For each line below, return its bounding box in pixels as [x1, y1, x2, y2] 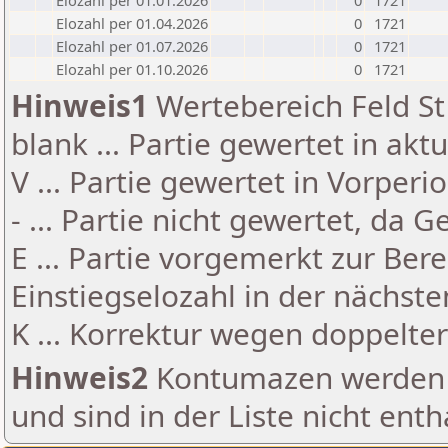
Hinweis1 [11, 85, 148, 126]
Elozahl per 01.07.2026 [56, 36, 208, 56]
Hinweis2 [11, 357, 148, 398]
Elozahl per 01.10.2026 [56, 59, 208, 79]
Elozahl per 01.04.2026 [56, 13, 208, 33]
